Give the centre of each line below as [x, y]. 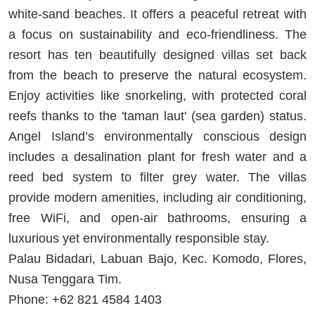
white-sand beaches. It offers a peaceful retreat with [157, 14]
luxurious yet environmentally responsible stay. [139, 238]
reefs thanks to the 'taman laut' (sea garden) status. [157, 116]
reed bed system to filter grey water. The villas [157, 177]
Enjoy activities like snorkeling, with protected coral [157, 95]
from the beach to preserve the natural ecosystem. [157, 75]
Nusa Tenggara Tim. [65, 279]
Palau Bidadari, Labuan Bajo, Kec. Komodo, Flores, [157, 258]
